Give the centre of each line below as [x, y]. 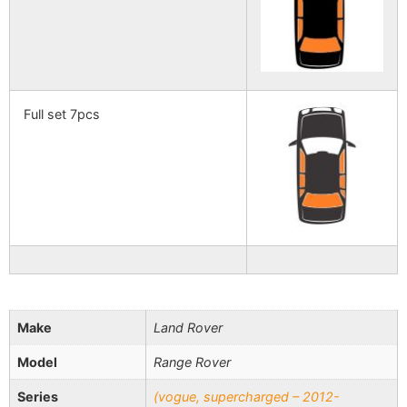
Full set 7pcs [62, 114]
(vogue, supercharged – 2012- [247, 397]
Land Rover [188, 328]
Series [38, 397]
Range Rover [192, 362]
